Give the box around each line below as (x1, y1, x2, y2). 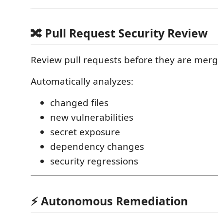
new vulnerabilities (50, 111, 133, 124)
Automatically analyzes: (31, 75, 133, 88)
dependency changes (50, 140, 144, 153)
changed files (50, 96, 109, 109)
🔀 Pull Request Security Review (31, 25, 208, 41)
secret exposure (50, 126, 120, 138)
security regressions (50, 155, 138, 167)
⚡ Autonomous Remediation (31, 193, 188, 209)
